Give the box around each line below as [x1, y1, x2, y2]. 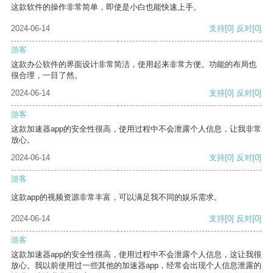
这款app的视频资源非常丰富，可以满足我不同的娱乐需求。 [11, 193, 222, 202]
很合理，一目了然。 [11, 71, 82, 80]
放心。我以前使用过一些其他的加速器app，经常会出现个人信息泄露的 [11, 261, 261, 271]
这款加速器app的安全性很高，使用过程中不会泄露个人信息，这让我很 [11, 250, 261, 260]
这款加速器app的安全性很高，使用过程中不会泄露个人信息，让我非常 [11, 124, 261, 134]
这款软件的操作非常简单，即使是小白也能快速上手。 [11, 2, 201, 12]
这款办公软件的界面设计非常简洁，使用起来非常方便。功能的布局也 [11, 60, 257, 69]
